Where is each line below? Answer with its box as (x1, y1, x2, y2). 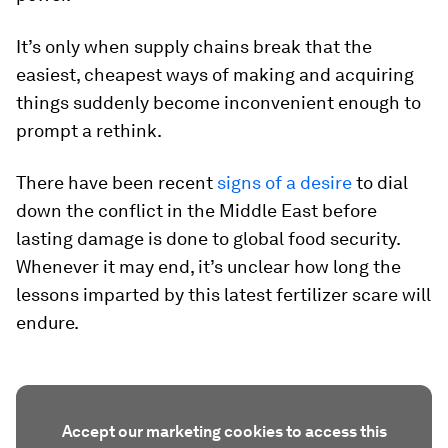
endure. (16, 312, 79, 333)
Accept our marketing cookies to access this (61, 422, 387, 441)
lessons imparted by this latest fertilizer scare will (16, 284, 431, 305)
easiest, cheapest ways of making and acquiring (16, 64, 414, 85)
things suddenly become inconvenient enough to (16, 92, 421, 113)
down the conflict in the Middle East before (16, 200, 377, 221)
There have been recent (16, 172, 217, 193)
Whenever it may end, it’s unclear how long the (16, 256, 401, 277)
